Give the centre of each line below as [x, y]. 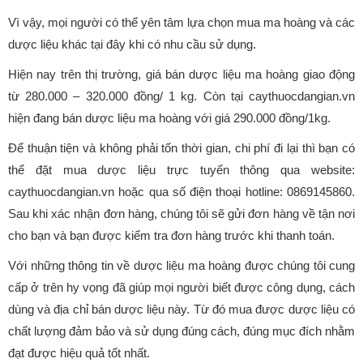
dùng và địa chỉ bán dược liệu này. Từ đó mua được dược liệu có [181, 309]
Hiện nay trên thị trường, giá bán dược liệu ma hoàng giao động [181, 74]
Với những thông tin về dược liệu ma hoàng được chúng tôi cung [181, 265]
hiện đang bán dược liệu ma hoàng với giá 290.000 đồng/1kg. [169, 117]
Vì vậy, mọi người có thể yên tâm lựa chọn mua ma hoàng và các [181, 22]
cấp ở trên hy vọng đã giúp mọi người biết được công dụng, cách [181, 287]
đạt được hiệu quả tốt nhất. [79, 352]
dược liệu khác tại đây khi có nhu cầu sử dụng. [132, 44]
